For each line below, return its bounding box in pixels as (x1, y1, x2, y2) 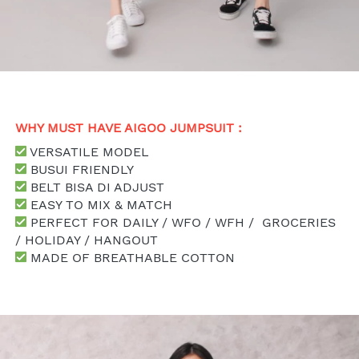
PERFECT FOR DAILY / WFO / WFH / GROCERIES (26, 214, 336, 230)
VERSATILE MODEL (26, 143, 149, 159)
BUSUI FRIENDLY (26, 161, 133, 177)
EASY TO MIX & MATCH (26, 196, 172, 212)
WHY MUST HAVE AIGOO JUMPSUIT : (15, 119, 246, 135)
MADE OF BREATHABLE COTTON (26, 249, 235, 265)
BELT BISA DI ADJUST (26, 179, 164, 195)
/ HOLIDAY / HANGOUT (15, 232, 158, 248)
